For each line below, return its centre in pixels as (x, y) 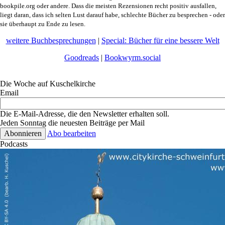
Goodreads (82, 58)
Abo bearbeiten (72, 134)
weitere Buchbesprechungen (51, 41)
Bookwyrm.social (133, 58)
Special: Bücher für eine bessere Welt (160, 41)
